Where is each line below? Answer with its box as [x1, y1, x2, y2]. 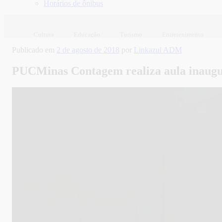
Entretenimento [162, 30, 204, 38]
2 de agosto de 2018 [56, 45, 119, 54]
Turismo [120, 30, 142, 38]
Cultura [34, 30, 54, 38]
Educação [74, 30, 100, 38]
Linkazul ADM [134, 45, 182, 54]
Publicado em [12, 45, 55, 54]
